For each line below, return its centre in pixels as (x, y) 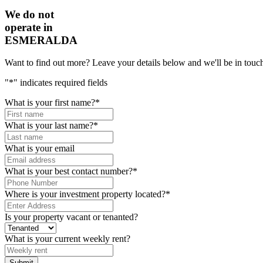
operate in (29, 27)
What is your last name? (49, 126)
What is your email (40, 149)
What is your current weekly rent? (68, 239)
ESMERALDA (41, 40)
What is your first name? (50, 103)
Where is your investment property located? (85, 194)
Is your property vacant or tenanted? (71, 217)
